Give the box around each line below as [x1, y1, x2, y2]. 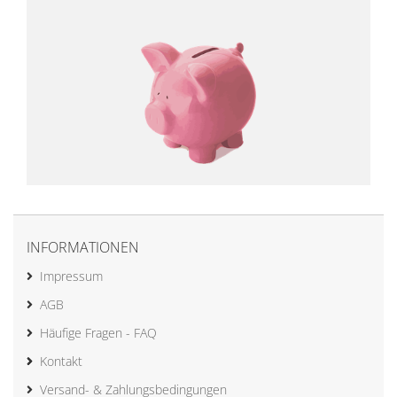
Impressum [40, 267, 103, 284]
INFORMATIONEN [27, 237, 139, 257]
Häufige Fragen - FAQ [40, 323, 157, 341]
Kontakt [40, 352, 82, 370]
